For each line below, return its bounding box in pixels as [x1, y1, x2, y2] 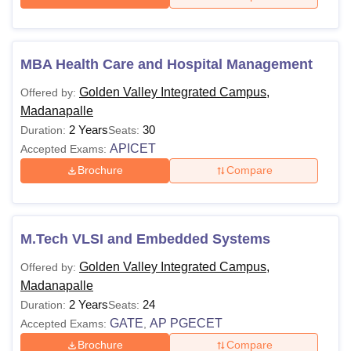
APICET [110, 141, 156, 155]
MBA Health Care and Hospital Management [20, 56, 313, 72]
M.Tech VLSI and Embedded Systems [20, 230, 270, 247]
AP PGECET [150, 316, 223, 330]
